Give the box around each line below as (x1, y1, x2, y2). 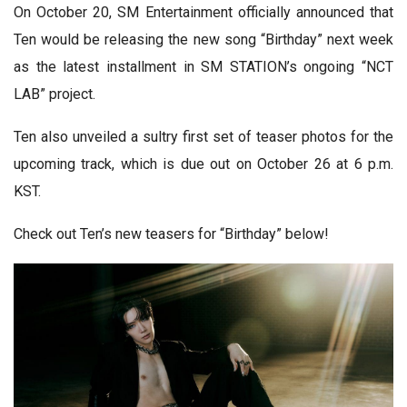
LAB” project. (14, 84, 95, 103)
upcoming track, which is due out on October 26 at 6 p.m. (14, 154, 393, 173)
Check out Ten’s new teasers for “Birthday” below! (14, 224, 329, 243)
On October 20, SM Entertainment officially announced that (14, 3, 393, 21)
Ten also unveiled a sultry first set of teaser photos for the (14, 127, 393, 145)
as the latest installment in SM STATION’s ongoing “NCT (14, 57, 393, 75)
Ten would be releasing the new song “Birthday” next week (14, 30, 393, 48)
